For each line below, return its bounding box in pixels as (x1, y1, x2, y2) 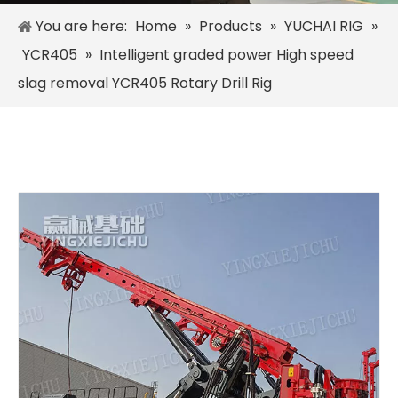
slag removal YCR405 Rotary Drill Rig (18, 73, 272, 93)
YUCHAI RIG (284, 16, 363, 36)
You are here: (36, 16, 127, 36)
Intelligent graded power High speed (99, 44, 354, 65)
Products (199, 16, 262, 36)
